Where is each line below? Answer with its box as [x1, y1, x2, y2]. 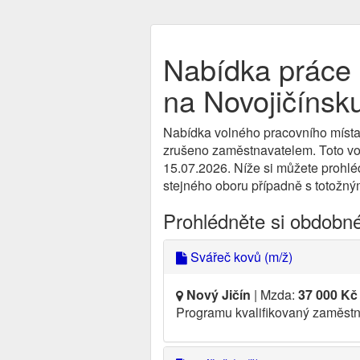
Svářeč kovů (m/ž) [187, 247, 292, 266]
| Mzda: [251, 285, 298, 304]
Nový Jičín [186, 285, 251, 304]
